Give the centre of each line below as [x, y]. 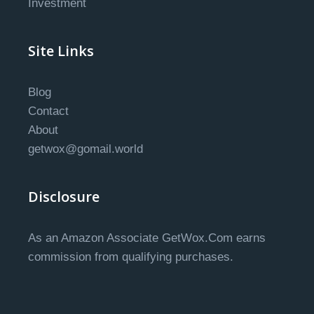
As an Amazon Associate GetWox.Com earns [147, 238]
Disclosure [64, 197]
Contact [48, 111]
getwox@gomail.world [86, 149]
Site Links [61, 51]
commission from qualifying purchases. [131, 257]
